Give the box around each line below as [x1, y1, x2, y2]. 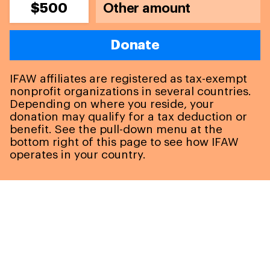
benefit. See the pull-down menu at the [10, 124, 222, 136]
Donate [110, 39, 160, 52]
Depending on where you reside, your [10, 98, 214, 110]
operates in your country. [10, 149, 146, 161]
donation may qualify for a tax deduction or [10, 111, 247, 123]
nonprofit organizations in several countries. [10, 86, 251, 98]
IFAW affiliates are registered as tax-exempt [10, 73, 247, 85]
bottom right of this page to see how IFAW [10, 136, 239, 148]
